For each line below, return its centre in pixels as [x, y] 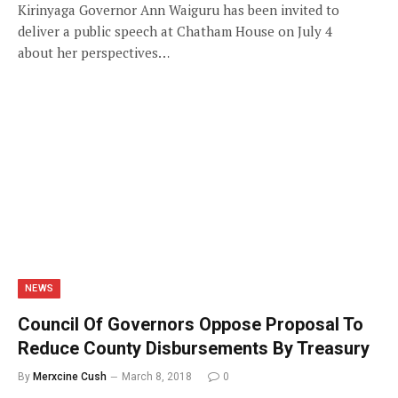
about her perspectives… [94, 52]
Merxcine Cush [70, 377]
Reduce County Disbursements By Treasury [194, 348]
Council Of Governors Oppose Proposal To [191, 324]
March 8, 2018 [157, 377]
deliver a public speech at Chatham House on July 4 [175, 31]
